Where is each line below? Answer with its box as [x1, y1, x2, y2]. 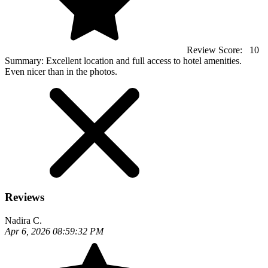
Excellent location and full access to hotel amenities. [46, 55, 242, 66]
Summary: [5, 55, 46, 66]
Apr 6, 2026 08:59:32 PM [5, 226, 103, 236]
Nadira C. [5, 215, 42, 226]
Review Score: [184, 44, 247, 55]
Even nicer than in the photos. [5, 66, 117, 77]
